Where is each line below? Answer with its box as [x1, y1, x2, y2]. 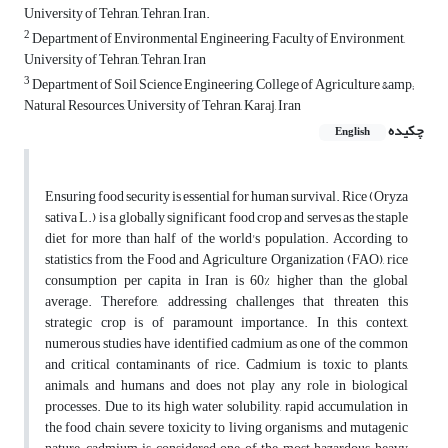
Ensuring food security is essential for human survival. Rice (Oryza [45, 183, 408, 211]
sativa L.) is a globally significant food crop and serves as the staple [45, 204, 408, 232]
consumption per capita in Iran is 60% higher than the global [45, 267, 408, 295]
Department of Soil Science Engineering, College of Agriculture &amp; [30, 71, 414, 99]
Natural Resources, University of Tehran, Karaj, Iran [24, 92, 301, 120]
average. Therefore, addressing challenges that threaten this [45, 288, 408, 316]
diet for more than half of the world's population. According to [45, 225, 408, 253]
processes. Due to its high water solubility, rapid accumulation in [45, 393, 408, 421]
